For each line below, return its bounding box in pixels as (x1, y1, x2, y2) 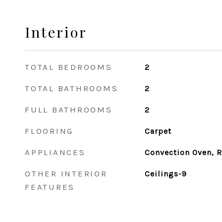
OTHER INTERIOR (25, 168, 108, 178)
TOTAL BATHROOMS (25, 83, 118, 93)
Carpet (144, 126, 171, 136)
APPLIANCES (25, 147, 86, 157)
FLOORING (25, 126, 73, 136)
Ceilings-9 (144, 169, 187, 178)
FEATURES (25, 182, 75, 192)
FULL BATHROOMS (25, 105, 112, 114)
